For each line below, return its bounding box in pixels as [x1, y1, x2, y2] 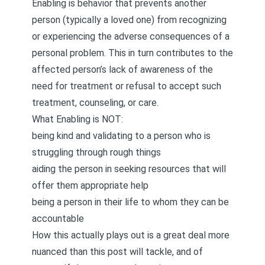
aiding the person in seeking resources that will [32, 163, 226, 174]
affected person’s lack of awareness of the [32, 64, 213, 75]
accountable [32, 213, 84, 224]
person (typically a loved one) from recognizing [32, 14, 227, 25]
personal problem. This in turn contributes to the [32, 47, 233, 59]
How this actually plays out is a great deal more [32, 230, 230, 241]
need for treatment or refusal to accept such [32, 80, 221, 92]
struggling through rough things [32, 147, 161, 158]
